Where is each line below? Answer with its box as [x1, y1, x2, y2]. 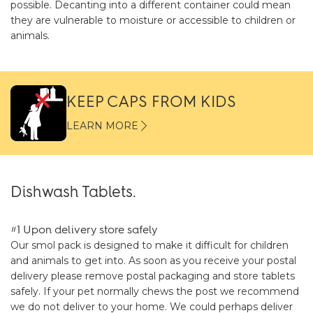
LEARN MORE [66, 119, 138, 132]
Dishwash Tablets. [10, 182, 136, 201]
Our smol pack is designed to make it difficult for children [10, 239, 289, 252]
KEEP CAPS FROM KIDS [66, 92, 236, 111]
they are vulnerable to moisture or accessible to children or [10, 14, 296, 27]
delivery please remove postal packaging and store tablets [10, 270, 295, 282]
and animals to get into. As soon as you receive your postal [10, 254, 296, 267]
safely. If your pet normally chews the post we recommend [10, 285, 299, 298]
